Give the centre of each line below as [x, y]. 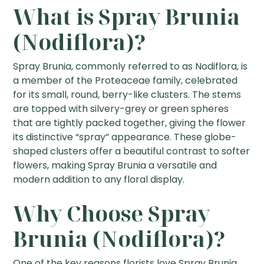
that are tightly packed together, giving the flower [130, 123]
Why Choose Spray [112, 214]
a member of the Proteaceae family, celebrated [126, 81]
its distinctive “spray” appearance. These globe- [125, 137]
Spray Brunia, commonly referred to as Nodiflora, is [131, 67]
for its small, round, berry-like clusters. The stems [127, 95]
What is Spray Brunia [127, 17]
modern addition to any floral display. [99, 180]
